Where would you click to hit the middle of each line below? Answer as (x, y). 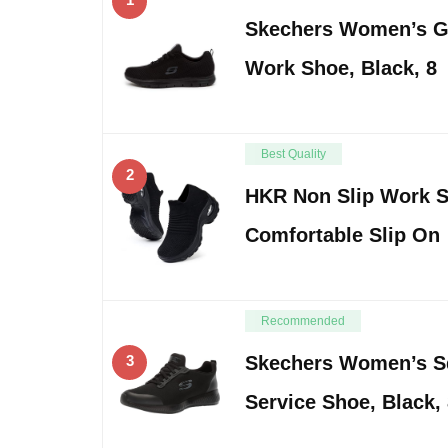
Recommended (303, 320)
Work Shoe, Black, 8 (341, 67)
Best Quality (294, 153)
